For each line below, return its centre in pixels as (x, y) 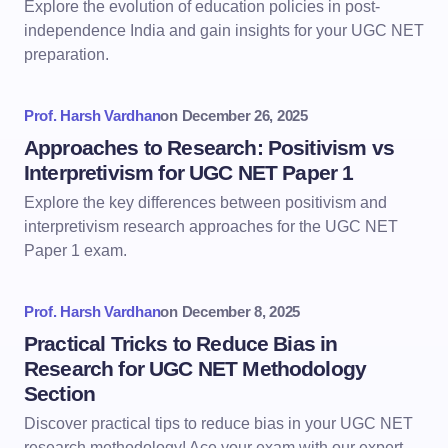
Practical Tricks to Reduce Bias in (181, 343)
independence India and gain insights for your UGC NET (224, 30)
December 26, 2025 (244, 115)
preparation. (66, 54)
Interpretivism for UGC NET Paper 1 (189, 172)
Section (60, 393)
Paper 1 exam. (75, 250)
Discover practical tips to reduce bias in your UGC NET (218, 423)
